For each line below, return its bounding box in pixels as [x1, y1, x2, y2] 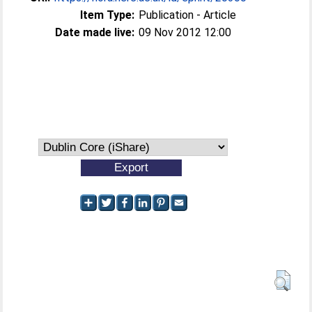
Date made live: [55, 26, 135, 39]
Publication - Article [139, 8, 237, 22]
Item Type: [80, 8, 135, 22]
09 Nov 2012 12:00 [139, 26, 232, 39]
